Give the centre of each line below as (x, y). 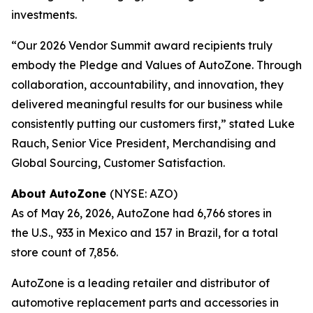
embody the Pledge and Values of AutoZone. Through (156, 65)
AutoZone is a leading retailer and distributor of (140, 283)
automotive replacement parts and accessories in (145, 303)
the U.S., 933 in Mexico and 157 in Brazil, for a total (145, 233)
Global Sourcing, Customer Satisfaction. (118, 163)
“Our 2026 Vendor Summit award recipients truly (142, 45)
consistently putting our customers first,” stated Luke (153, 124)
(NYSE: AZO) (144, 194)
